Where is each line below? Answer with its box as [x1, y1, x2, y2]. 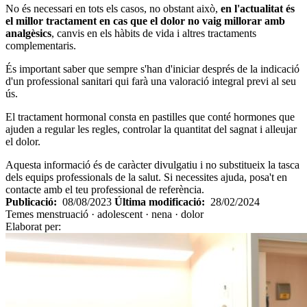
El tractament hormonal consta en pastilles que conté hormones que [5, 111, 295, 123]
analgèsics [5, 27, 51, 40]
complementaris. [5, 40, 76, 52]
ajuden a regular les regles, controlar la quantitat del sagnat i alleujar [5, 123, 297, 136]
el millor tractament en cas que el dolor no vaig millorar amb [5, 15, 285, 27]
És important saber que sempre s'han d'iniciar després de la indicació [5, 63, 299, 75]
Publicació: [5, 196, 62, 208]
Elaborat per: [5, 221, 61, 233]
